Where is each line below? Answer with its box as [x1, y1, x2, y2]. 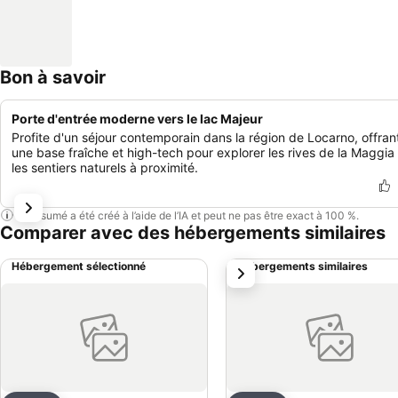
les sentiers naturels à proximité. [12, 160, 198, 175]
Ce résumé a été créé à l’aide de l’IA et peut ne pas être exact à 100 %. [14, 208, 359, 222]
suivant [229, 260, 277, 278]
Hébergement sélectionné [12, 259, 146, 273]
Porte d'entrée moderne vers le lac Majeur [12, 111, 263, 126]
